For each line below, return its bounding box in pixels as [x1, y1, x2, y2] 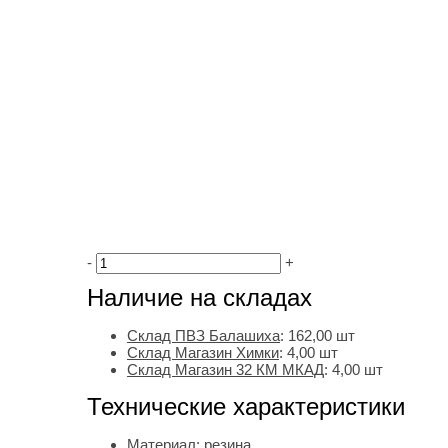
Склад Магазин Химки [127, 344, 279, 362]
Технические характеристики [87, 393, 405, 421]
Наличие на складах [87, 284, 312, 312]
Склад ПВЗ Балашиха [127, 327, 280, 345]
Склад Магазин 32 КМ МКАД [127, 361, 324, 379]
